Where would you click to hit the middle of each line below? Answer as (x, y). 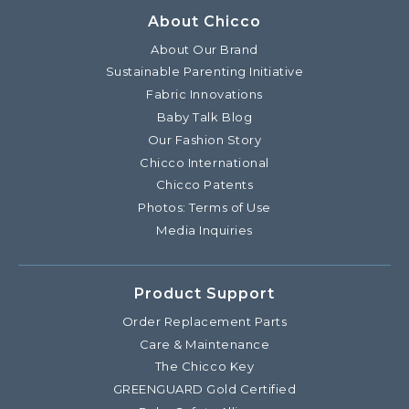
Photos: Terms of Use (204, 208)
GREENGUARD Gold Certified (204, 389)
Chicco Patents (204, 185)
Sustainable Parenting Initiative (204, 72)
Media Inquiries (204, 230)
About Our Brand (204, 49)
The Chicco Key (204, 367)
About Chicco (204, 21)
